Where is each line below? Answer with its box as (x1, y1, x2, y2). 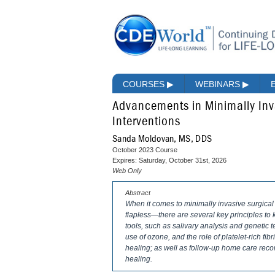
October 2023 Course (112, 146, 177, 154)
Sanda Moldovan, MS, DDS (112, 134, 212, 144)
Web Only (112, 167, 142, 175)
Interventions (112, 115, 180, 129)
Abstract (125, 189, 150, 197)
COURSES (123, 79, 167, 90)
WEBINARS (195, 79, 242, 90)
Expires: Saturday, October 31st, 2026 (112, 157, 227, 165)
